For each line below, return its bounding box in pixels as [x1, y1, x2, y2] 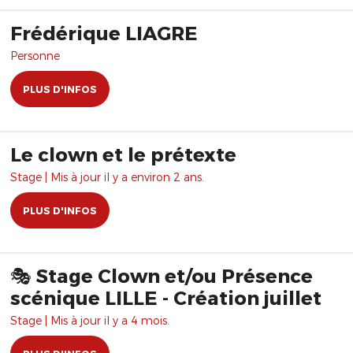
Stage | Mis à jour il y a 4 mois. [10, 314, 169, 327]
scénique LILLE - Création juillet [10, 286, 321, 309]
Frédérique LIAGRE [10, 21, 198, 44]
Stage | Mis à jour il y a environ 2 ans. [10, 170, 204, 184]
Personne [10, 49, 60, 62]
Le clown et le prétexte [10, 143, 236, 165]
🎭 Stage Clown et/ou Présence [10, 264, 313, 287]
